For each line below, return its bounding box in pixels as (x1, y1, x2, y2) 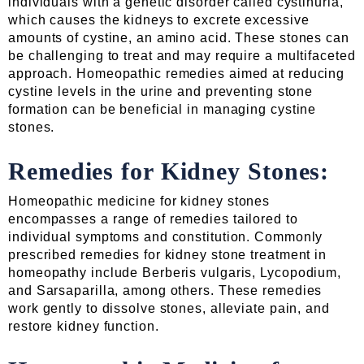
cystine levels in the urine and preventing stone (8, 84, 314, 99)
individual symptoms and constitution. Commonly (8, 230, 323, 245)
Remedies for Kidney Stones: (8, 158, 330, 185)
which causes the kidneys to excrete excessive (8, 13, 310, 28)
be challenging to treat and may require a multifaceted (8, 49, 356, 63)
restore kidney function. (8, 319, 159, 334)
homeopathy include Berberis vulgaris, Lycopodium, (8, 266, 342, 280)
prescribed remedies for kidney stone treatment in (8, 248, 327, 262)
